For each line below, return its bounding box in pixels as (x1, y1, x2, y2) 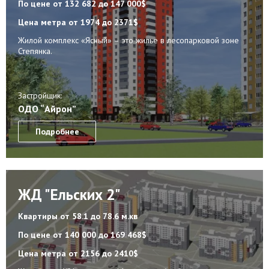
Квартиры (18, 211, 60, 222)
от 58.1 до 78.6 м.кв (60, 211, 138, 222)
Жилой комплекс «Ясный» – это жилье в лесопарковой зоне (18, 34, 239, 46)
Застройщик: (18, 89, 62, 101)
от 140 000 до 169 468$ (53, 229, 147, 241)
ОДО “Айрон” (18, 103, 76, 115)
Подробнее (35, 126, 79, 138)
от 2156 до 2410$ (68, 248, 138, 259)
